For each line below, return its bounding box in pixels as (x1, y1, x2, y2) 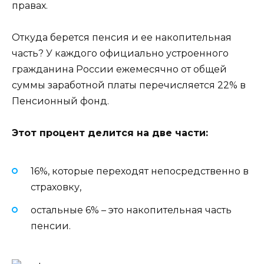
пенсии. (31, 220, 71, 232)
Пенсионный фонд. (12, 95, 109, 107)
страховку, (31, 181, 81, 193)
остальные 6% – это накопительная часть (31, 204, 232, 216)
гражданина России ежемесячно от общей (12, 63, 227, 75)
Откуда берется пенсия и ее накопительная (12, 31, 232, 43)
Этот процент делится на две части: (12, 127, 208, 139)
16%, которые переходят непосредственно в (31, 166, 249, 177)
